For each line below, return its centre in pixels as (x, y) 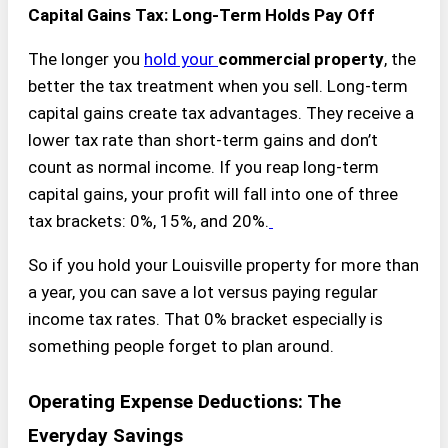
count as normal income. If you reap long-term (203, 166)
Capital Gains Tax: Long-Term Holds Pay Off (201, 14)
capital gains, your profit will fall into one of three (213, 193)
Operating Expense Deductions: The (184, 402)
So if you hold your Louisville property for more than (223, 264)
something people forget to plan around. (181, 345)
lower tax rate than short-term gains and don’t (203, 139)
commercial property (301, 58)
